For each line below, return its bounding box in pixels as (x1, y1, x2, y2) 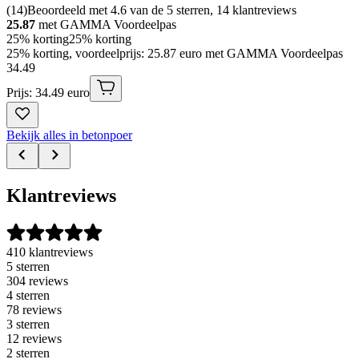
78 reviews (6, 302, 62, 317)
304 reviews (6, 273, 68, 288)
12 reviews (6, 331, 62, 345)
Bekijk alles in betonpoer (6, 127, 132, 142)
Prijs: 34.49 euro (6, 85, 90, 99)
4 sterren (6, 288, 50, 302)
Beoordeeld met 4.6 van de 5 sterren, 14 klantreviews (27, 2, 296, 17)
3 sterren (6, 317, 50, 331)
